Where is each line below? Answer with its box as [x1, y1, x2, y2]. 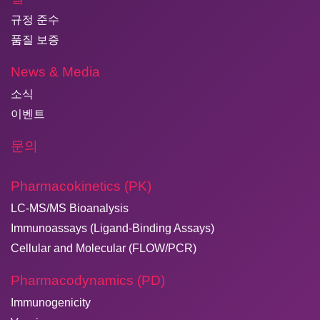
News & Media [11, 64, 100, 80]
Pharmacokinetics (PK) [11, 179, 151, 194]
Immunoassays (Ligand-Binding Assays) [11, 222, 214, 235]
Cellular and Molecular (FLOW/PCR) [11, 242, 196, 255]
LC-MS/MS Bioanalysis [11, 202, 129, 215]
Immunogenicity [11, 296, 91, 309]
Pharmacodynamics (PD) [11, 273, 165, 289]
